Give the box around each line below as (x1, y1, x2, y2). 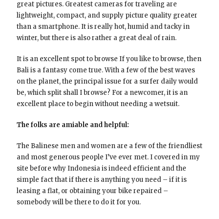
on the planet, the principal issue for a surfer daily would (16, 77, 198, 86)
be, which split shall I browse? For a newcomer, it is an (16, 88, 188, 97)
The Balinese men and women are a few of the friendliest (16, 141, 202, 150)
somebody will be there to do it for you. (16, 197, 141, 206)
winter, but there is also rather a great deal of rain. (16, 33, 176, 42)
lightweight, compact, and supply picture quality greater (16, 11, 197, 20)
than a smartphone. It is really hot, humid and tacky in (16, 22, 190, 31)
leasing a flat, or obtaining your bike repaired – (16, 186, 168, 195)
